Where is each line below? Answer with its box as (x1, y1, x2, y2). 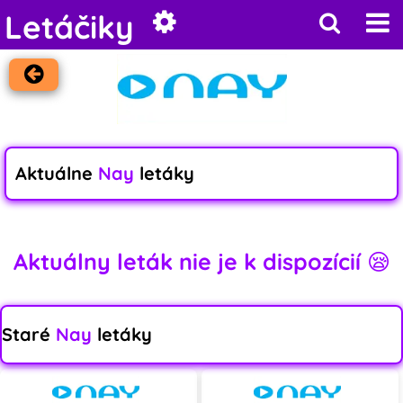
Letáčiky (4, 7, 134, 47)
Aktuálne (15, 162, 98, 185)
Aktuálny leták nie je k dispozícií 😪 (13, 246, 390, 275)
